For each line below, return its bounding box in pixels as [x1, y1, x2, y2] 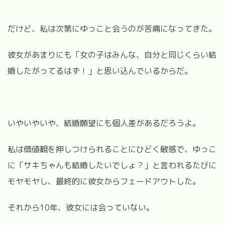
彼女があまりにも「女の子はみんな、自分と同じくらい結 [8, 49, 216, 60]
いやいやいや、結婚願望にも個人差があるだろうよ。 [8, 117, 200, 129]
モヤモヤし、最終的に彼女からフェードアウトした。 [8, 175, 200, 187]
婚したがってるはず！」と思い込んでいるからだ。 [8, 65, 192, 76]
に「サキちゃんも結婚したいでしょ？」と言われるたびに [8, 159, 216, 171]
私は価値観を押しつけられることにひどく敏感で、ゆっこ [8, 143, 216, 155]
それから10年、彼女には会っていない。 [8, 201, 154, 213]
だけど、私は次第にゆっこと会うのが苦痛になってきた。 [8, 23, 216, 34]
